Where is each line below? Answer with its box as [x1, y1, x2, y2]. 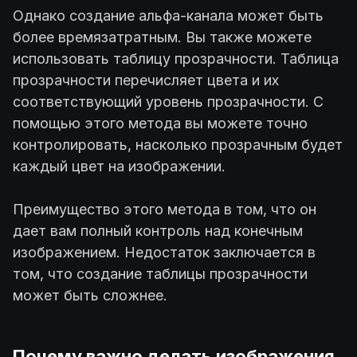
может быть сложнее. [13, 286, 167, 304]
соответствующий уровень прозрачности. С [13, 92, 324, 110]
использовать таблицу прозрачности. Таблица [13, 49, 339, 67]
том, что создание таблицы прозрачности [13, 265, 308, 282]
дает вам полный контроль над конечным [13, 222, 303, 239]
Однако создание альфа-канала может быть [13, 6, 324, 24]
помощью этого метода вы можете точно [13, 114, 308, 131]
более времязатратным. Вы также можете [13, 28, 312, 45]
